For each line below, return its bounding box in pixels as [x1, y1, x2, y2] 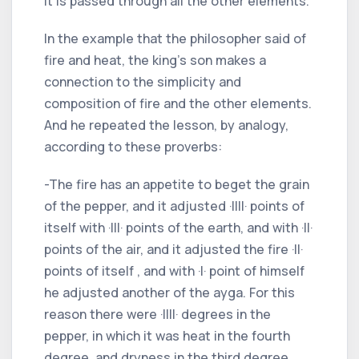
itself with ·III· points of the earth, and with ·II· [44, 218, 313, 236]
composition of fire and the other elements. [44, 94, 312, 112]
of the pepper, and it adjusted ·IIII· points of [44, 196, 305, 215]
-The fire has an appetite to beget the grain [44, 175, 309, 193]
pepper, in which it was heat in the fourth [44, 326, 290, 345]
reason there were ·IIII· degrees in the [44, 305, 271, 323]
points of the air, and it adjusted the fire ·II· [44, 240, 303, 258]
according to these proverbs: [44, 137, 222, 155]
